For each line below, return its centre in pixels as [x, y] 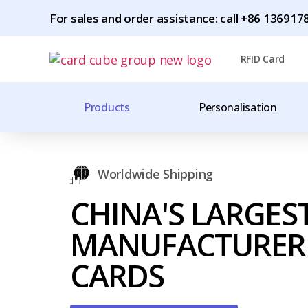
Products [107, 107]
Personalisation [238, 107]
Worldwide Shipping [155, 174]
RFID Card [263, 59]
